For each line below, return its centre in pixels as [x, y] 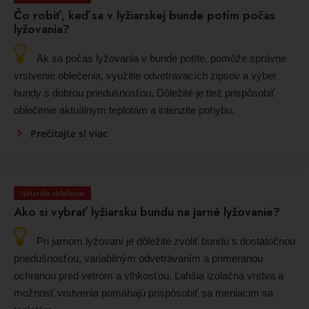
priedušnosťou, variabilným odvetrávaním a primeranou [138, 258]
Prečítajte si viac [69, 133]
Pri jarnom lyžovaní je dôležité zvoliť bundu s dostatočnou [166, 241]
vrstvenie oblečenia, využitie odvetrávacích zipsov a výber [145, 75]
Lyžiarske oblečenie [52, 193]
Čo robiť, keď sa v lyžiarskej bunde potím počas [144, 15]
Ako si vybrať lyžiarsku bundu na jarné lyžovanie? [147, 211]
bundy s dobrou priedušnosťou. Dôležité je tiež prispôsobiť [144, 92]
